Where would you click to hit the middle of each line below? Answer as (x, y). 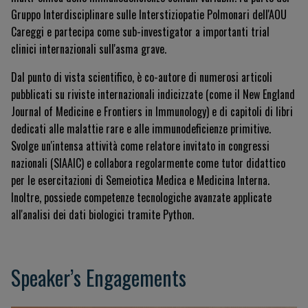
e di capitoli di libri (252, 111)
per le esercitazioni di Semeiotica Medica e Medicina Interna (139, 180)
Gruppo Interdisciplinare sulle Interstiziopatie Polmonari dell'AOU (149, 14)
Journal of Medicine (52, 111)
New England (269, 94)
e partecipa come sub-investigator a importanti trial (158, 32)
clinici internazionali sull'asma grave (88, 49)
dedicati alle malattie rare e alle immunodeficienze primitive (140, 129)
